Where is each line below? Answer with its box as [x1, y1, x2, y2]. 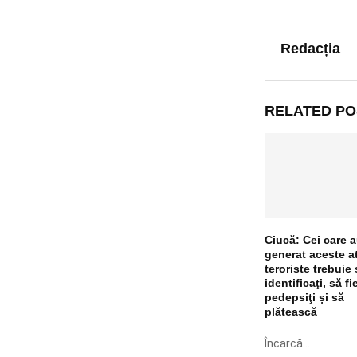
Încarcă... [264, 336, 310, 350]
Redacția [280, 40, 340, 57]
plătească [264, 304, 317, 318]
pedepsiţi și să [264, 290, 344, 304]
